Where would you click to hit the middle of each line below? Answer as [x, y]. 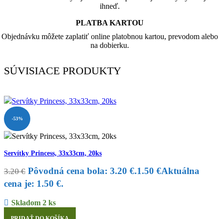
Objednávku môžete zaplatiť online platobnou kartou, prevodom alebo [109, 36]
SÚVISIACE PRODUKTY [63, 71]
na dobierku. [109, 45]
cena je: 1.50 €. [34, 184]
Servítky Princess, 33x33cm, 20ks [53, 153]
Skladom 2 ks [33, 203]
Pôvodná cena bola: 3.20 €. [82, 171]
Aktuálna [180, 171]
